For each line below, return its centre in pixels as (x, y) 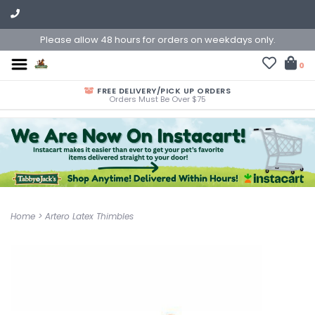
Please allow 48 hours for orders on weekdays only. (157, 40)
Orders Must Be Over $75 (157, 99)
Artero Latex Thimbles (89, 216)
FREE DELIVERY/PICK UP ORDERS (162, 91)
